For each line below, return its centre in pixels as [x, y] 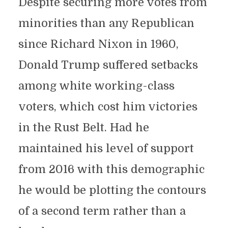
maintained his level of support [106, 148]
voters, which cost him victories [108, 107]
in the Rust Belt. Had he [83, 127]
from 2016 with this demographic [111, 169]
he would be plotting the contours [112, 190]
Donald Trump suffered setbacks [108, 65]
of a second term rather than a [102, 211]
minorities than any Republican [106, 23]
